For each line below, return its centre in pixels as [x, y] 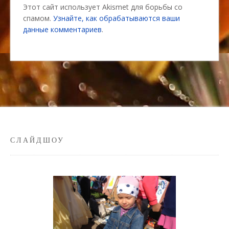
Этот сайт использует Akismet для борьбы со [103, 7]
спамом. [38, 18]
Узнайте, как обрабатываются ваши [117, 18]
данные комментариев [62, 29]
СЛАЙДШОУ [37, 141]
